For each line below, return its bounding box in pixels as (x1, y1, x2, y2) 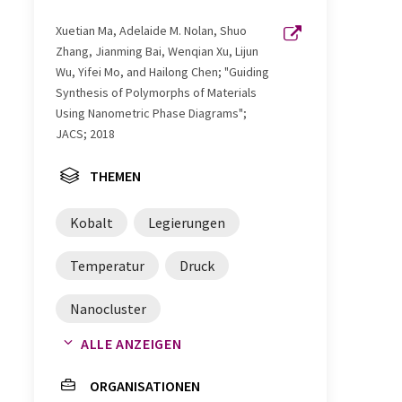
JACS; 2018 (56, 125, 115, 142)
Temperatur (70, 256, 144, 275)
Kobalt (70, 213, 113, 232)
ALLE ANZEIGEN (81, 334, 182, 353)
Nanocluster (70, 299, 146, 318)
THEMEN (90, 166, 141, 185)
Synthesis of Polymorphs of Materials (56, 83, 257, 100)
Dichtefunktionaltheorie (70, 342, 222, 361)
